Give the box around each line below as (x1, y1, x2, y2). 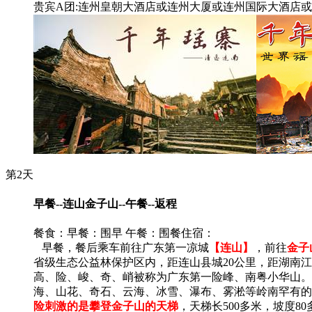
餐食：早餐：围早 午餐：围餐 (33, 227, 181, 240)
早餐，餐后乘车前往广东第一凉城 (33, 242, 209, 254)
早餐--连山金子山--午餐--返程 (33, 197, 177, 210)
